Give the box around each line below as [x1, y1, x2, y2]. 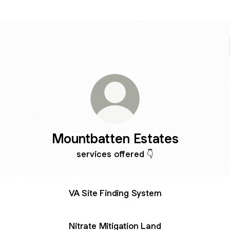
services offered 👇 [76, 148, 154, 160]
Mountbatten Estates [51, 130, 179, 147]
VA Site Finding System [68, 187, 162, 199]
